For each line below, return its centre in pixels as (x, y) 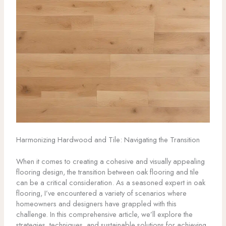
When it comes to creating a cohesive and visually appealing (110, 161)
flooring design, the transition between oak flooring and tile (107, 172)
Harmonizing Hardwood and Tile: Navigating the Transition (108, 140)
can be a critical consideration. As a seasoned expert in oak (110, 183)
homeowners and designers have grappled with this (96, 204)
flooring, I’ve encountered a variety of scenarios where (101, 193)
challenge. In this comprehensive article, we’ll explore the (104, 214)
